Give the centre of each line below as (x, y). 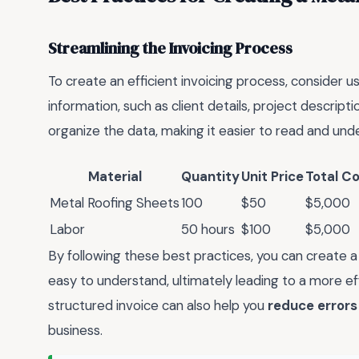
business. (75, 330)
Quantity (210, 176)
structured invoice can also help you (158, 305)
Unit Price (272, 176)
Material (115, 176)
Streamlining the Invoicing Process (170, 48)
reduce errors (313, 305)
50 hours (208, 229)
